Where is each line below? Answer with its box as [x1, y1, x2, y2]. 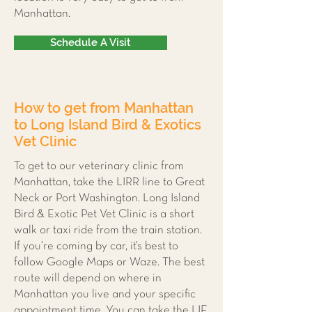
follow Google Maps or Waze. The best [14, 257, 205, 267]
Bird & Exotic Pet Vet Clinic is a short [14, 209, 194, 219]
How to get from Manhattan [14, 100, 194, 116]
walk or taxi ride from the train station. [14, 225, 202, 235]
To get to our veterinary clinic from [14, 161, 184, 171]
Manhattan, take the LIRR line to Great [14, 177, 205, 187]
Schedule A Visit [50, 36, 131, 49]
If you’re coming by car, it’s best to [14, 241, 178, 251]
